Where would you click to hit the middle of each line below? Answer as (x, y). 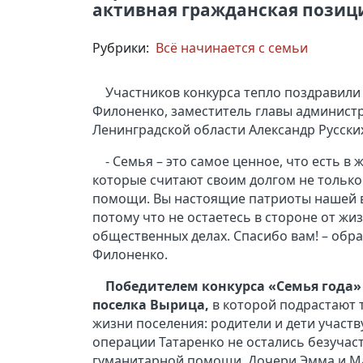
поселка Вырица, (151, 304)
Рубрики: (124, 47)
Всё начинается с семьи (232, 47)
